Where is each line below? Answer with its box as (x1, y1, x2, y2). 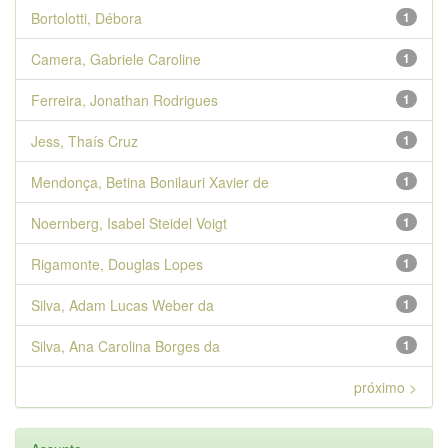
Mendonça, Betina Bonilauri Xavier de (31, 172, 269, 192)
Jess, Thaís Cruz (31, 131, 138, 151)
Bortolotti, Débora (31, 8, 142, 28)
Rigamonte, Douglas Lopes (31, 254, 203, 274)
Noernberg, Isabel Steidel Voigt (31, 213, 227, 233)
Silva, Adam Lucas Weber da (31, 295, 214, 315)
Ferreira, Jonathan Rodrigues (31, 90, 218, 110)
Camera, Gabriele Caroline (31, 49, 201, 69)
